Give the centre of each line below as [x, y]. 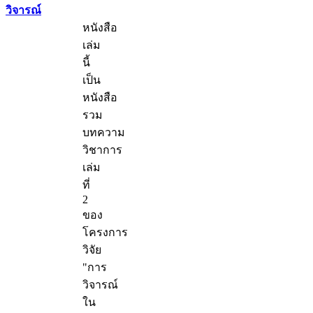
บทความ [104, 133]
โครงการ [105, 233]
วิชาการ [102, 150]
